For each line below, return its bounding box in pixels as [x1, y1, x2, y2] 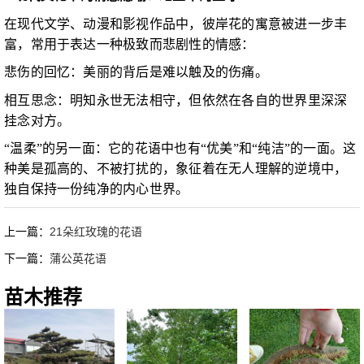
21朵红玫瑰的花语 [50, 224, 143, 238]
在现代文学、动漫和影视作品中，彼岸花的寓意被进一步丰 [4, 16, 348, 31]
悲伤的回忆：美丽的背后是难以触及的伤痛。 [4, 65, 268, 80]
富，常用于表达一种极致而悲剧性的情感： [4, 37, 255, 51]
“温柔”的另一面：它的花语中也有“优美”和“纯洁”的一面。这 [4, 141, 357, 156]
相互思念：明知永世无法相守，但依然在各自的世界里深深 [4, 93, 348, 107]
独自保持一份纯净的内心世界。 [4, 182, 189, 197]
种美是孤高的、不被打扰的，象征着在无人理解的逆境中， [4, 162, 348, 176]
